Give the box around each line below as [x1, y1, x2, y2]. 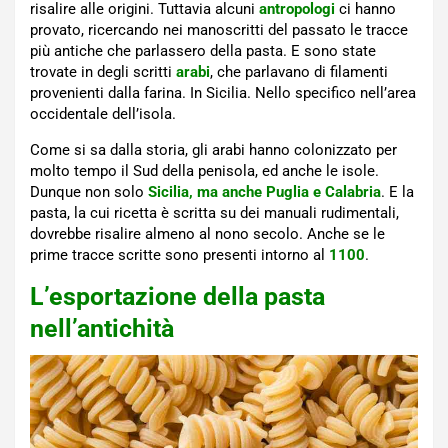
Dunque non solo [30, 183, 148, 202]
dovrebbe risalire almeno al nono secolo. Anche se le [30, 225, 385, 244]
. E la [381, 183, 414, 202]
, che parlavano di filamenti [210, 63, 388, 82]
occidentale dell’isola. [30, 105, 176, 124]
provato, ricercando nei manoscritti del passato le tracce [30, 21, 408, 40]
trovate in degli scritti [30, 63, 176, 82]
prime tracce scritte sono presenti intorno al [30, 246, 329, 265]
